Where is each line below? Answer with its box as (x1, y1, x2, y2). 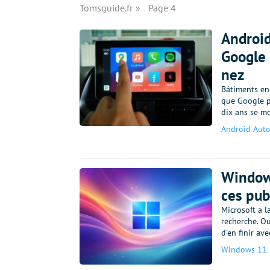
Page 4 (146, 2, 176, 14)
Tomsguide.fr (80, 2, 133, 14)
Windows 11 (221, 244, 267, 255)
